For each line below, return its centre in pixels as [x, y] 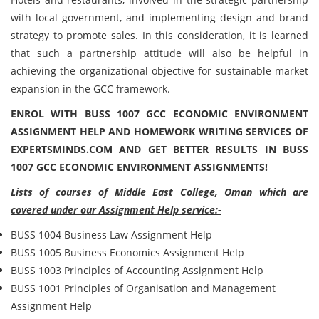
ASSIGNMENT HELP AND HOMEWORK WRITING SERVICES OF [159, 131]
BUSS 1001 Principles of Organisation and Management [143, 288]
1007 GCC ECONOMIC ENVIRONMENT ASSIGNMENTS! [139, 167]
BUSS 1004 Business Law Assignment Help [111, 235]
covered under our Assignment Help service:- [116, 210]
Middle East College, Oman [187, 192]
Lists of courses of [63, 192]
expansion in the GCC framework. [90, 89]
